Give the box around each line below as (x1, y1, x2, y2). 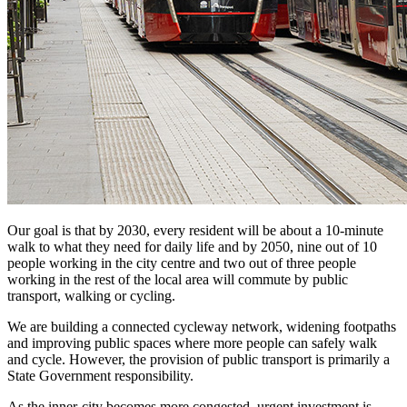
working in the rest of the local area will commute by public (7, 272, 348, 288)
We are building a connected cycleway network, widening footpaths (7, 319, 396, 335)
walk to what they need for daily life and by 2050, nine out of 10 (7, 239, 377, 255)
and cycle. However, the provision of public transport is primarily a (7, 352, 390, 368)
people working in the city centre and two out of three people (7, 255, 356, 272)
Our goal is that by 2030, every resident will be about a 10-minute (7, 223, 383, 239)
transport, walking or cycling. (7, 288, 175, 304)
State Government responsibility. (7, 368, 194, 384)
